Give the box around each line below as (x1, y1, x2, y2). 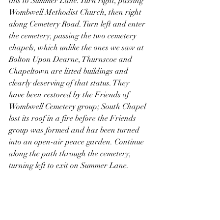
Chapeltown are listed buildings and (9, 66, 130, 76)
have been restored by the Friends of (9, 89, 131, 100)
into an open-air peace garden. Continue (9, 137, 146, 147)
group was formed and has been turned (9, 125, 141, 135)
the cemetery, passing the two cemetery (9, 30, 138, 41)
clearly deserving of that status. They (9, 78, 131, 88)
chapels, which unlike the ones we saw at (9, 42, 146, 53)
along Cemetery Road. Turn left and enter (9, 19, 147, 29)
